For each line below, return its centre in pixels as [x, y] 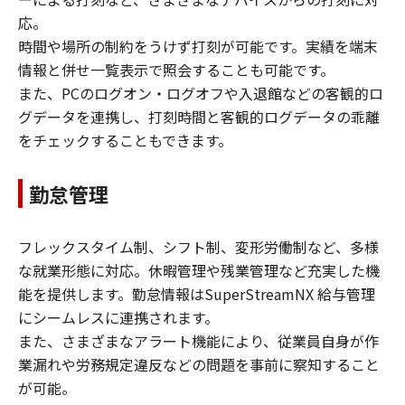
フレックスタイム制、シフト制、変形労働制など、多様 [198, 247]
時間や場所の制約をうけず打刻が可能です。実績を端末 [198, 46]
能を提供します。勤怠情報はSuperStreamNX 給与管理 [197, 294]
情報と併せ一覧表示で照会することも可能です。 [176, 70]
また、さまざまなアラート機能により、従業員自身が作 [198, 341]
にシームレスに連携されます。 [118, 317]
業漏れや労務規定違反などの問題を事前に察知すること [199, 364]
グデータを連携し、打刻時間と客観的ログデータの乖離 [199, 117]
